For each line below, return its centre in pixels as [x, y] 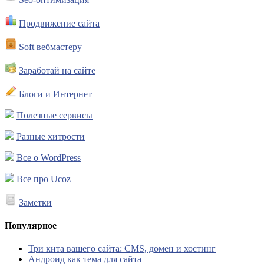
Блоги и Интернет [55, 94]
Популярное [31, 225]
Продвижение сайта [59, 23]
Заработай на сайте [57, 70]
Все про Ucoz [44, 179]
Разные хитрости [51, 136]
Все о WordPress [49, 157]
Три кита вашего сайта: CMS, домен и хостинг [122, 249]
